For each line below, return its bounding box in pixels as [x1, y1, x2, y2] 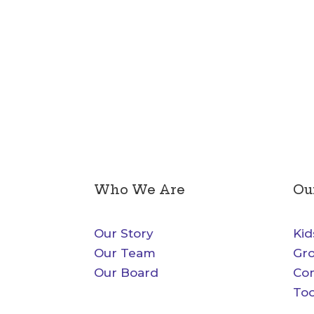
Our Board [94, 266, 159, 280]
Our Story [94, 226, 154, 241]
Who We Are [94, 181, 186, 198]
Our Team [94, 246, 156, 261]
